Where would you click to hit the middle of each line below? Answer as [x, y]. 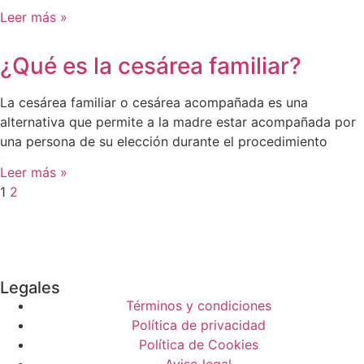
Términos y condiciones [198, 305]
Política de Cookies [198, 344]
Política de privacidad [198, 325]
